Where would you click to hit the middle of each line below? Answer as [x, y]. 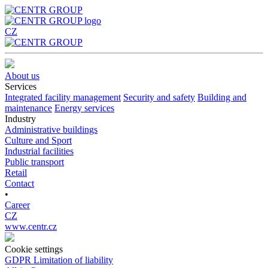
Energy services [84, 108]
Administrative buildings [51, 130]
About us [22, 76]
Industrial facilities [39, 151]
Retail [16, 173]
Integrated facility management [63, 97]
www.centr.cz [31, 226]
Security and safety [159, 97]
